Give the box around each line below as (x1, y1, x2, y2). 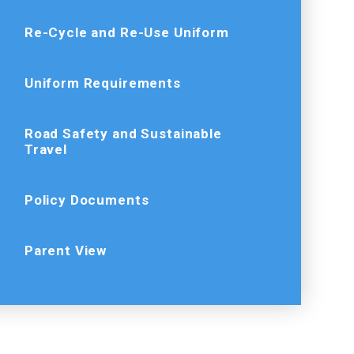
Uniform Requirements (24, 74, 181, 91)
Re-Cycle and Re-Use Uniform (24, 24, 229, 40)
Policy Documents (24, 191, 149, 208)
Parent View (24, 242, 107, 258)
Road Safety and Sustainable (24, 125, 222, 141)
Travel (24, 141, 67, 157)
